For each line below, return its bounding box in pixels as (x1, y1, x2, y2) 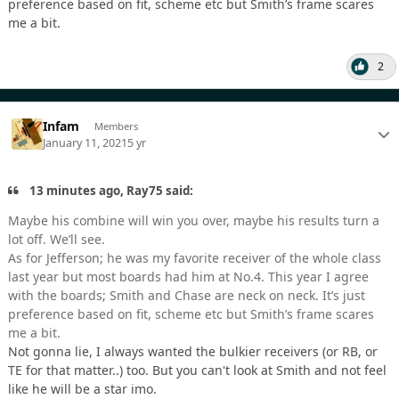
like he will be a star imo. (8, 380, 157, 397)
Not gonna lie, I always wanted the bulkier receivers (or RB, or (8, 343, 378, 360)
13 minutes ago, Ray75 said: (27, 182, 194, 199)
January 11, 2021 (43, 134, 128, 151)
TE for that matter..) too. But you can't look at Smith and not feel (8, 362, 387, 379)
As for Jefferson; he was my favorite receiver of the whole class (8, 249, 381, 266)
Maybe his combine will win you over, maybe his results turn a (8, 212, 379, 229)
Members (94, 119, 138, 134)
